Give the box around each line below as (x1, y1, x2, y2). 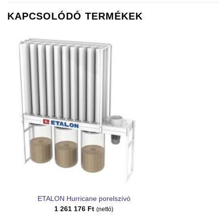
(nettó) (96, 206, 114, 212)
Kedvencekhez (113, 58, 153, 65)
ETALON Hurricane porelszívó (37, 195, 131, 203)
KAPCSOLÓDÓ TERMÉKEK (7, 11, 143, 22)
